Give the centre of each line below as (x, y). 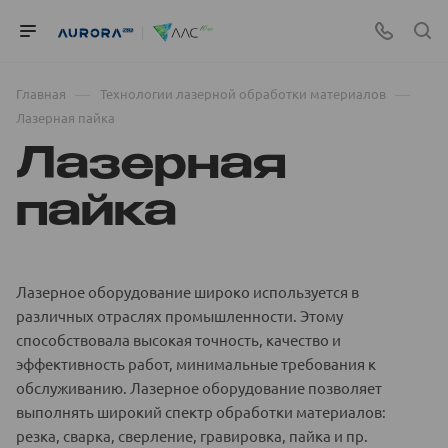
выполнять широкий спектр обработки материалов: (201, 411)
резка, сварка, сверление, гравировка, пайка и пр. (192, 435)
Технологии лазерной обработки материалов (243, 93)
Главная (41, 93)
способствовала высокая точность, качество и (178, 339)
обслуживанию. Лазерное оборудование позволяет (199, 387)
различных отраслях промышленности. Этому (179, 315)
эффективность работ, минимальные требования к (196, 363)
